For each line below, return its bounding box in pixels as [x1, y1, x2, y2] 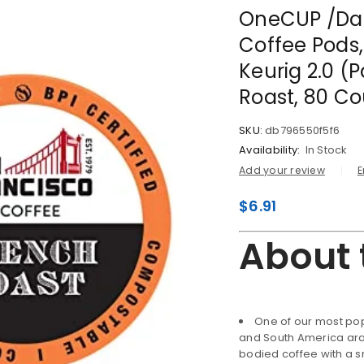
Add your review [239, 163, 325, 177]
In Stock [305, 142, 348, 158]
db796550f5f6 [265, 123, 340, 138]
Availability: [239, 142, 301, 158]
